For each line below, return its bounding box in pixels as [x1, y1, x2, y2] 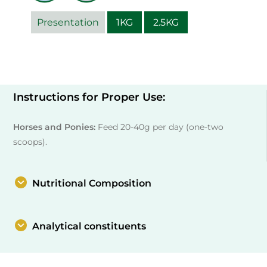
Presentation [36, 16, 99, 28]
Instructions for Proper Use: [13, 90, 166, 104]
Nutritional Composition [32, 178, 151, 190]
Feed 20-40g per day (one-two [95, 121, 224, 132]
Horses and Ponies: [13, 121, 96, 132]
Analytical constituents [32, 221, 146, 232]
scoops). [13, 136, 48, 147]
